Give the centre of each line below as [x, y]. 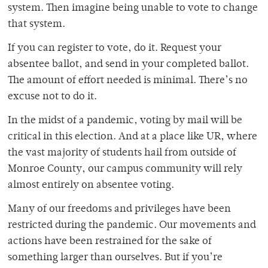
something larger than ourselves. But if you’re [115, 258]
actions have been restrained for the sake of [110, 241]
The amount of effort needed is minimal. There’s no [128, 80]
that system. [38, 24]
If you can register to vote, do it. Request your [115, 48]
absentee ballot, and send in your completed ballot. [128, 64]
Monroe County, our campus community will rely [125, 169]
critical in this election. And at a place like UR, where [133, 137]
